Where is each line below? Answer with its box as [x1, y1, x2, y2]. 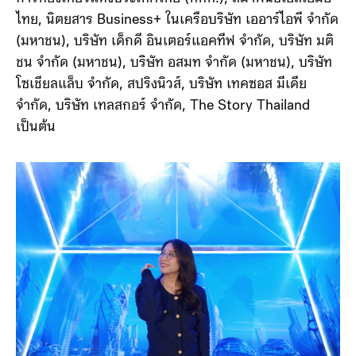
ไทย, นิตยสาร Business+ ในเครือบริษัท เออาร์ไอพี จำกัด [16, 13, 339, 29]
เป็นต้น [16, 120, 56, 136]
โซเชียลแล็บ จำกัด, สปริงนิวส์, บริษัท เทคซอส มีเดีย [16, 77, 307, 93]
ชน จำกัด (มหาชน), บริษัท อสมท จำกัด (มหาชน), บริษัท [16, 56, 332, 72]
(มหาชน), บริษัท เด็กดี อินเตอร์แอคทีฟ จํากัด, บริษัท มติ [16, 34, 334, 50]
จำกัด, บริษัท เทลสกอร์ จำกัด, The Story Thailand [16, 99, 310, 114]
